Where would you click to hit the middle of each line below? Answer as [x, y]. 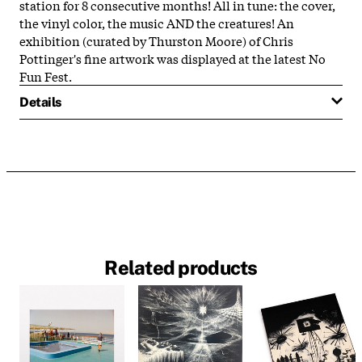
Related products [181, 268]
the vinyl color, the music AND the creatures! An [157, 22]
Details [40, 102]
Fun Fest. [46, 76]
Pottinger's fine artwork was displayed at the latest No [173, 58]
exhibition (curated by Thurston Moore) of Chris [156, 40]
